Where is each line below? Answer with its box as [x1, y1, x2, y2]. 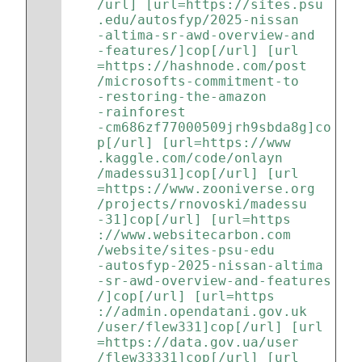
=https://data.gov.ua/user [97, 335, 299, 350]
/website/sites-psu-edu [97, 242, 275, 258]
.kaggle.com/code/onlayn [97, 150, 283, 166]
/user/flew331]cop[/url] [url [97, 319, 323, 335]
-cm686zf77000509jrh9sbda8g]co [97, 120, 331, 135]
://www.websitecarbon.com [97, 227, 291, 242]
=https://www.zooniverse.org [97, 181, 315, 196]
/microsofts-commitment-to [97, 74, 299, 89]
